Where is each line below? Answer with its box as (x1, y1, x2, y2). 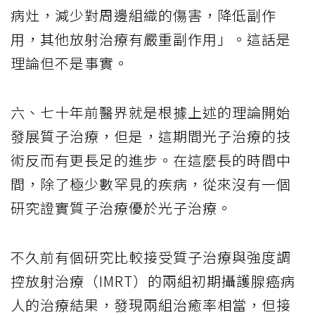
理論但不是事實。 (11, 53, 129, 74)
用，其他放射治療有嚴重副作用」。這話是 (11, 29, 291, 50)
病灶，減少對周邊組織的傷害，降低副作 (11, 5, 276, 26)
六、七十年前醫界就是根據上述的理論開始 (11, 102, 291, 123)
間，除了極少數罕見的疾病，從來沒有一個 (11, 174, 291, 195)
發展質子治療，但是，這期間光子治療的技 (11, 126, 291, 147)
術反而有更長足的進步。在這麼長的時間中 (11, 150, 291, 171)
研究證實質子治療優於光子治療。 (11, 198, 232, 219)
